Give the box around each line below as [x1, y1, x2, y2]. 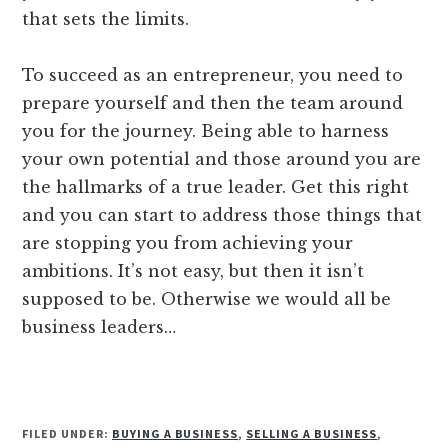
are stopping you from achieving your [22, 233, 354, 254]
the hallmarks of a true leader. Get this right [22, 177, 410, 198]
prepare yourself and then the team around [22, 93, 404, 114]
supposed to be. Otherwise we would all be [22, 289, 392, 310]
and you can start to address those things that [22, 205, 423, 226]
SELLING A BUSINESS [246, 426, 378, 442]
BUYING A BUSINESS [111, 426, 239, 442]
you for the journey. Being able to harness [22, 121, 390, 142]
